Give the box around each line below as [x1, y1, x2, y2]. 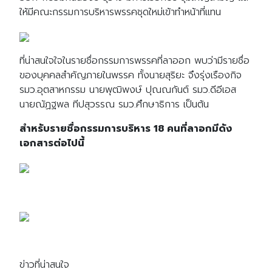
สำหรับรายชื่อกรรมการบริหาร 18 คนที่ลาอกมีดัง [19, 121, 232, 136]
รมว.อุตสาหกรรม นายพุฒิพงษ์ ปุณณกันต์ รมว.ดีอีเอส [19, 83, 236, 97]
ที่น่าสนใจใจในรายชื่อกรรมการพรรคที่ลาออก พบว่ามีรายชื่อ [19, 53, 250, 68]
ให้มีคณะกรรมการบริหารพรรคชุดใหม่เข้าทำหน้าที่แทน [19, 5, 221, 19]
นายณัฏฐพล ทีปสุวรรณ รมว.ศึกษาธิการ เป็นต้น [19, 97, 209, 112]
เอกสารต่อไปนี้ [19, 136, 84, 151]
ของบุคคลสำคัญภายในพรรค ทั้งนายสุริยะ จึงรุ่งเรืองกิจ [19, 68, 242, 83]
